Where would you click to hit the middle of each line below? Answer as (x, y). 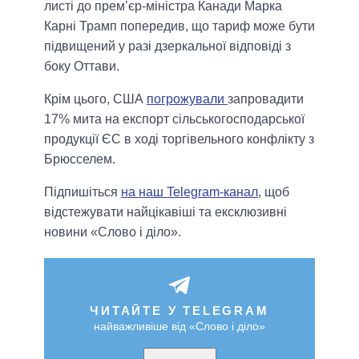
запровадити (266, 99)
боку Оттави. (82, 67)
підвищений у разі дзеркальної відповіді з (167, 46)
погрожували (187, 99)
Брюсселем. (80, 159)
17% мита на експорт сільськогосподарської (174, 119)
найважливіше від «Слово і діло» (179, 327)
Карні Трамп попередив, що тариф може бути (179, 26)
